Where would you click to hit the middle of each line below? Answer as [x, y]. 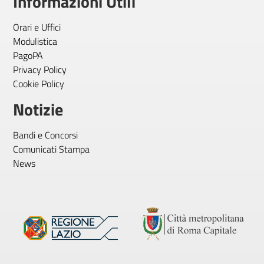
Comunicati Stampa [51, 149]
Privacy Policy [40, 70]
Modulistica [35, 41]
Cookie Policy [39, 84]
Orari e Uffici [37, 27]
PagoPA [28, 55]
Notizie [38, 109]
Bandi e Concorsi [45, 135]
